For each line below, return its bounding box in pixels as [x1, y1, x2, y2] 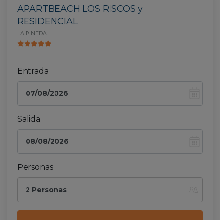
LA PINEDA [17, 30, 47, 37]
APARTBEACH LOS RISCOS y [17, 3, 143, 14]
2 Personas [26, 185, 67, 194]
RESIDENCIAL [17, 16, 78, 27]
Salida [17, 114, 40, 124]
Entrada [17, 66, 49, 76]
